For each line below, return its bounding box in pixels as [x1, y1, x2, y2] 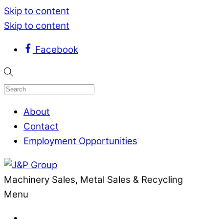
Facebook [35, 44, 78, 55]
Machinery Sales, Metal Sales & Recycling [4, 174, 183, 186]
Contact [23, 121, 59, 132]
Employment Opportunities [23, 135, 137, 147]
